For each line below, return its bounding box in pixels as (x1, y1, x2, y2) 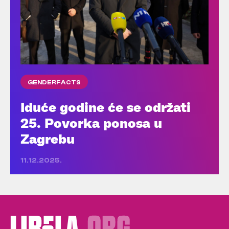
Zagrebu (20, 130, 75, 147)
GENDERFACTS (28, 78, 81, 86)
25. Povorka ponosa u (20, 114, 162, 131)
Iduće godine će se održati (20, 98, 191, 115)
